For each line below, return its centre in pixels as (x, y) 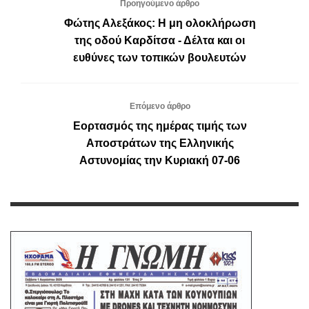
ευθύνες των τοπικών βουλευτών (160, 58)
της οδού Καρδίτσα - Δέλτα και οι (160, 41)
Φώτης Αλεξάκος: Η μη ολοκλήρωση (160, 23)
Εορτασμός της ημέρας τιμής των (160, 126)
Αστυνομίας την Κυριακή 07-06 (160, 161)
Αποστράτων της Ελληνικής (160, 143)
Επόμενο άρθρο (160, 107)
